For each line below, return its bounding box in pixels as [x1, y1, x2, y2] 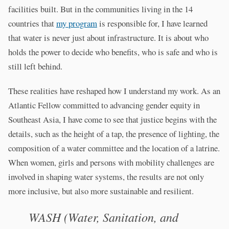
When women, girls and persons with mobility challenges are [8, 156, 214, 169]
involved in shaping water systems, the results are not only [8, 171, 204, 183]
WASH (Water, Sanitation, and [29, 209, 178, 225]
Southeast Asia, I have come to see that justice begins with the [8, 113, 217, 126]
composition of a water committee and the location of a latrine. [8, 142, 220, 154]
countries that [8, 17, 56, 30]
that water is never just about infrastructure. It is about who [8, 32, 209, 44]
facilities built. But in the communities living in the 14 [8, 3, 193, 15]
